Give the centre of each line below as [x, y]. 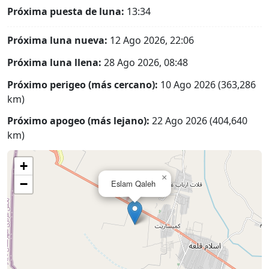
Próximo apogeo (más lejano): [78, 121]
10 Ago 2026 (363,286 [207, 84]
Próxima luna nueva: [57, 40]
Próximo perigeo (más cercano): [83, 84]
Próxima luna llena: [54, 62]
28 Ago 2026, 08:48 [145, 62]
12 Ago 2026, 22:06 [151, 40]
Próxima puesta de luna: [66, 12]
